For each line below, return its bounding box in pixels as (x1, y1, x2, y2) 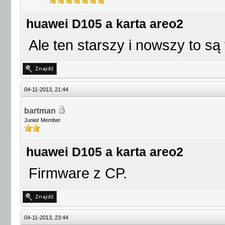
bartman (24, 106, 56, 115)
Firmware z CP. (29, 165, 127, 181)
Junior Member (24, 117, 61, 123)
